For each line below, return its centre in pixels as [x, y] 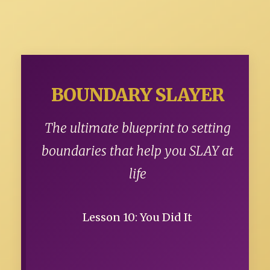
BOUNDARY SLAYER [137, 95]
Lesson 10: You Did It [137, 218]
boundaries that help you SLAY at [137, 151]
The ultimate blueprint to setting [137, 128]
